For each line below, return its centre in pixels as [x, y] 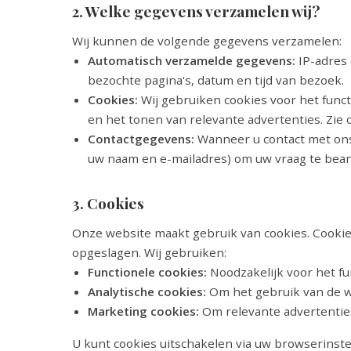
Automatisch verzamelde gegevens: [192, 60]
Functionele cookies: [147, 272]
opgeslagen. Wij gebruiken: [149, 252]
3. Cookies [108, 203]
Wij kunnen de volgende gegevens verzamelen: [207, 41]
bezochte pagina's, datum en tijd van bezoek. [216, 80]
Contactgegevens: [141, 139]
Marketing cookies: [143, 311]
